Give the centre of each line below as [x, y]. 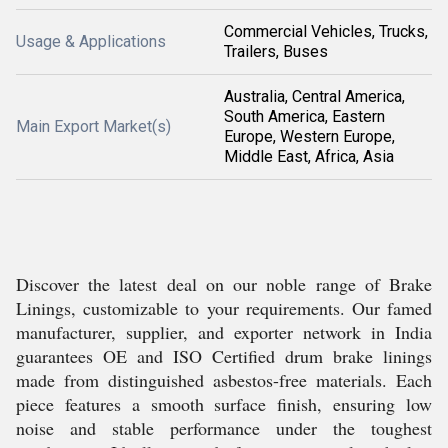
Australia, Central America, [314, 96]
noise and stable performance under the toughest [224, 428]
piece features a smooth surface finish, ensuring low [224, 404]
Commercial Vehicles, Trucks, [326, 31]
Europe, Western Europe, [309, 136]
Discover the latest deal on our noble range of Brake [224, 284]
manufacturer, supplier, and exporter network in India [224, 332]
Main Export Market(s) [93, 126]
